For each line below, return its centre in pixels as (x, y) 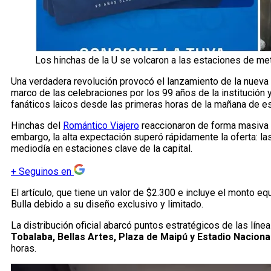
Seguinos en (45, 172)
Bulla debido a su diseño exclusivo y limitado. (107, 204)
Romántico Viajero (101, 126)
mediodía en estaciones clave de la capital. (102, 149)
